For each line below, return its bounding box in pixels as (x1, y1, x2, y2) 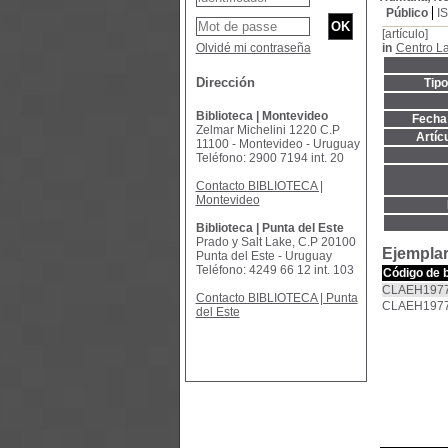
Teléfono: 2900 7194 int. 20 (195, 151, 344, 165)
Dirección (195, 75, 255, 90)
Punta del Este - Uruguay (195, 249, 332, 263)
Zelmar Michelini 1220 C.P (195, 123, 340, 137)
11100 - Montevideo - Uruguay (195, 137, 360, 151)
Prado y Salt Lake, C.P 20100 (195, 235, 356, 249)
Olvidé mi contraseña (195, 41, 311, 55)
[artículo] (381, 27, 428, 41)
